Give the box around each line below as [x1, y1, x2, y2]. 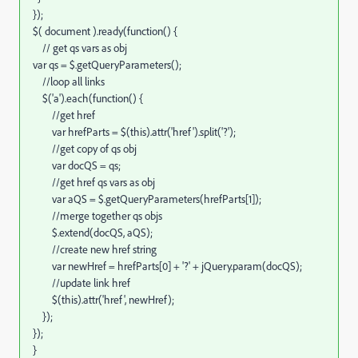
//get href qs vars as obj [33, 175, 155, 189]
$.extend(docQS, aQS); [33, 225, 153, 240]
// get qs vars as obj [33, 41, 127, 55]
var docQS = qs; [33, 158, 121, 173]
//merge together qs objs [33, 209, 162, 223]
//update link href [33, 276, 130, 290]
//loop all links [33, 74, 105, 89]
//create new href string [33, 242, 157, 257]
